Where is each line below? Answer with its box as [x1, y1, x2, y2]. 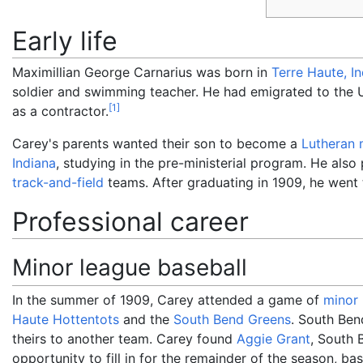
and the [119, 310, 173, 327]
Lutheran [301, 135, 355, 152]
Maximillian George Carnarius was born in [12, 64, 271, 80]
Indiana [12, 155, 56, 171]
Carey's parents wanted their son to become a [12, 135, 301, 152]
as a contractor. [12, 103, 109, 119]
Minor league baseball [12, 254, 247, 281]
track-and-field [12, 174, 104, 190]
